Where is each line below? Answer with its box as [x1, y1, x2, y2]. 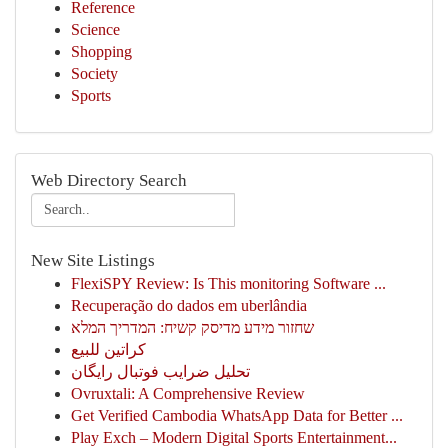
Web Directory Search [31, 171, 187, 190]
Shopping [71, 43, 132, 60]
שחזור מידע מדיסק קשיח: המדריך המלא [71, 319, 314, 336]
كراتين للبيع [71, 341, 146, 358]
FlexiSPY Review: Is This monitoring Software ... [71, 275, 386, 292]
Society [71, 65, 118, 82]
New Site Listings [31, 251, 155, 270]
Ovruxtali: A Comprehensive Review [71, 385, 305, 402]
